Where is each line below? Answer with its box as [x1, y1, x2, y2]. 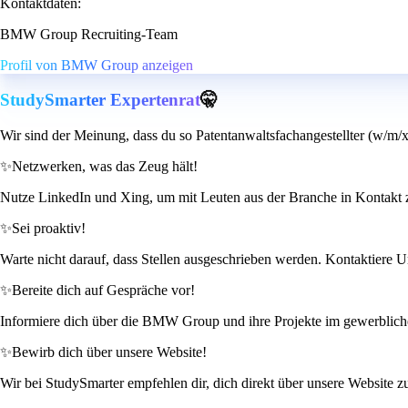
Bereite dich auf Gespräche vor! [12, 282, 195, 299]
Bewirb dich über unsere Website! [12, 344, 207, 361]
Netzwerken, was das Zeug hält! [12, 158, 198, 175]
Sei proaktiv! [12, 220, 86, 237]
